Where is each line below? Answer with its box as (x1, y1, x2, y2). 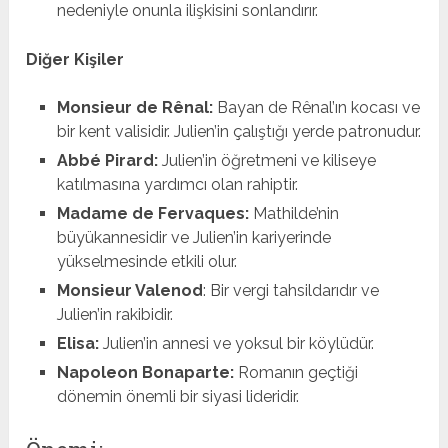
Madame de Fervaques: (56, 204, 249, 224)
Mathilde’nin (248, 204, 339, 224)
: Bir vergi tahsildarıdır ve (202, 281, 379, 301)
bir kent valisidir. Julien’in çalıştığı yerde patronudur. (56, 122, 421, 142)
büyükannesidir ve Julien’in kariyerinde (56, 228, 331, 248)
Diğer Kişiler (26, 50, 125, 70)
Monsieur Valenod (56, 281, 203, 301)
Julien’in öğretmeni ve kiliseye (157, 151, 376, 171)
